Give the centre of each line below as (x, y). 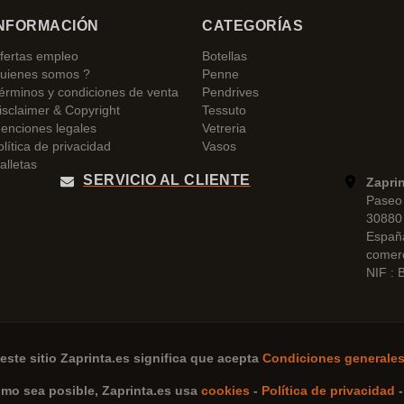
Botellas (225, 56)
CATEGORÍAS (252, 26)
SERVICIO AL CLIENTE (167, 180)
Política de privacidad (330, 390)
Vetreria (224, 128)
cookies (227, 390)
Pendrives (230, 92)
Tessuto (224, 110)
